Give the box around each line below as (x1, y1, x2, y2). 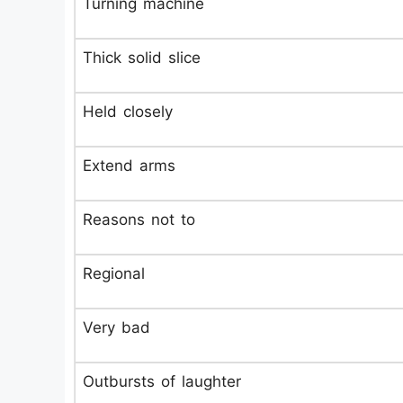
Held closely (83, 103, 173, 121)
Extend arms (83, 157, 175, 175)
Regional (83, 264, 145, 282)
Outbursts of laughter (83, 372, 241, 390)
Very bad (83, 318, 150, 336)
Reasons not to (83, 210, 195, 228)
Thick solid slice (83, 49, 201, 67)
